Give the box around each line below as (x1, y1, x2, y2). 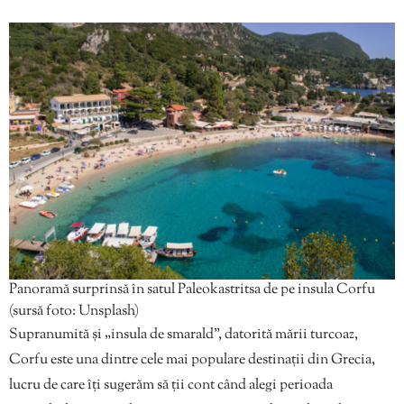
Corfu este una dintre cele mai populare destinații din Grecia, (9, 350, 375, 372)
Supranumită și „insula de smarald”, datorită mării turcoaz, (9, 325, 358, 346)
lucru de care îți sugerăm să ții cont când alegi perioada (9, 375, 333, 397)
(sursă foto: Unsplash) (9, 301, 139, 323)
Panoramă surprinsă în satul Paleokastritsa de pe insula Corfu (9, 280, 375, 301)
